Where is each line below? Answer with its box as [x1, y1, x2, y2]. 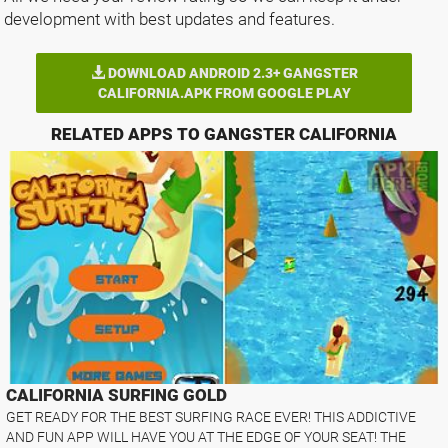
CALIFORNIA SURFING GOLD [6, 385, 228, 406]
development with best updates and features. [4, 9, 335, 29]
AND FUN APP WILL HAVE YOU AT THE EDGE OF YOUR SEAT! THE [6, 429, 407, 446]
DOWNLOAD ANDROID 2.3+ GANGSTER [104, 65, 358, 81]
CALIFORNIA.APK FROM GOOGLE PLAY [97, 85, 351, 101]
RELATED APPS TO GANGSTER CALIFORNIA [51, 124, 397, 144]
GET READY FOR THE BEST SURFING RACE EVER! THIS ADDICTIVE [6, 409, 417, 426]
